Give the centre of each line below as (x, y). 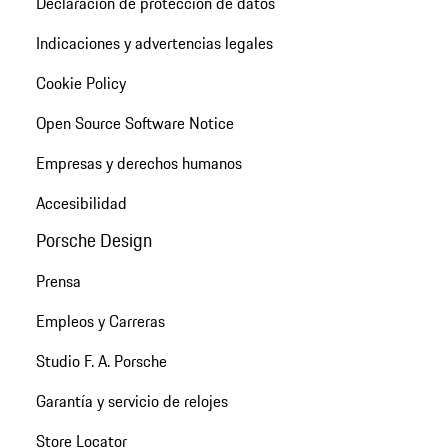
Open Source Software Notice (134, 122)
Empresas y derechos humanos (138, 162)
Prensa (58, 280)
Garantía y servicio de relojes (131, 400)
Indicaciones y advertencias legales (154, 42)
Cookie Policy (80, 82)
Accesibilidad (81, 202)
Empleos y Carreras (100, 320)
